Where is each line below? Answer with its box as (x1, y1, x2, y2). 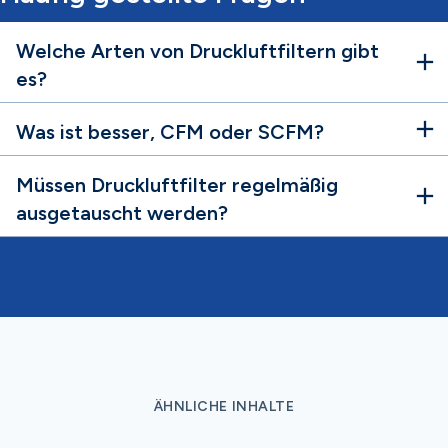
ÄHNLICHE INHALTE (153, 397, 295, 415)
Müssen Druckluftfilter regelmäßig (16, 172, 338, 197)
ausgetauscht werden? (16, 200, 228, 225)
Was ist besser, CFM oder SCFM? (16, 119, 324, 144)
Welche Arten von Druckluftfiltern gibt (16, 38, 379, 63)
